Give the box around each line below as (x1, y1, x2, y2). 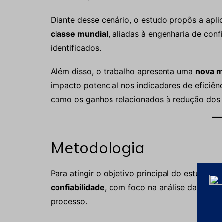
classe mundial (51, 29, 108, 39)
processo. (51, 196, 87, 206)
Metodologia (51, 137, 145, 157)
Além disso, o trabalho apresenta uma (51, 66, 195, 76)
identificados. (51, 43, 101, 53)
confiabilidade (51, 182, 105, 192)
